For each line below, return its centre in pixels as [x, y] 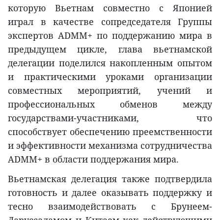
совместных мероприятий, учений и [110, 90]
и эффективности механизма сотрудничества [110, 145]
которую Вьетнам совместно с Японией [110, 8]
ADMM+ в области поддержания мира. [93, 159]
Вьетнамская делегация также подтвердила [110, 179]
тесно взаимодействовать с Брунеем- [110, 206]
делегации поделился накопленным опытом [110, 63]
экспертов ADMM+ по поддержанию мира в [110, 35]
